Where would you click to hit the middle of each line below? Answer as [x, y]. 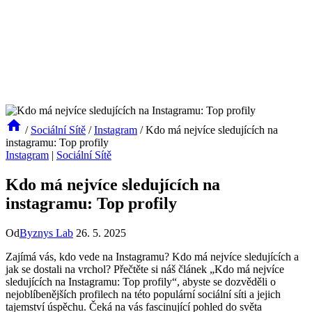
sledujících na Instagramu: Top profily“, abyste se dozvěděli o [141, 281]
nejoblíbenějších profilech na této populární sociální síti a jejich [143, 294]
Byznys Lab [46, 233]
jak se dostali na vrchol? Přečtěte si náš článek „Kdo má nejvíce [145, 269]
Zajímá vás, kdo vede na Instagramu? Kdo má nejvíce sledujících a [152, 256]
